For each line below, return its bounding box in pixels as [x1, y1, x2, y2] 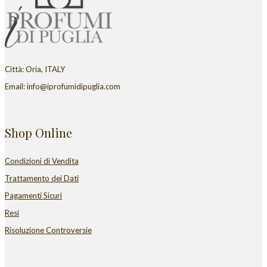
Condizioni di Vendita [5, 156, 79, 166]
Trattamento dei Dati [5, 173, 79, 184]
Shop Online [5, 124, 72, 141]
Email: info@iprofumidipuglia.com [5, 82, 120, 92]
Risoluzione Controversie [5, 225, 92, 235]
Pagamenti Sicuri [5, 191, 62, 201]
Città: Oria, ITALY [5, 64, 65, 74]
